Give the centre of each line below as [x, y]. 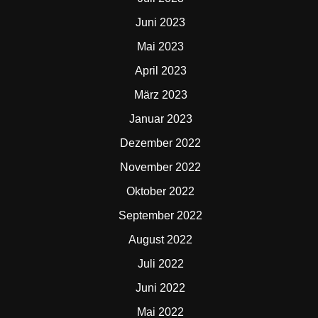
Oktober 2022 [160, 191]
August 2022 [160, 240]
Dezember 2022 [160, 143]
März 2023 [160, 95]
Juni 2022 [160, 288]
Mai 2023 [160, 46]
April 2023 [160, 71]
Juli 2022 [160, 264]
